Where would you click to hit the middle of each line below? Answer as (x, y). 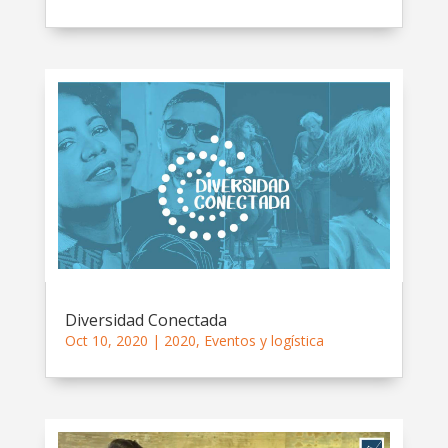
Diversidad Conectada (145, 319)
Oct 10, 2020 (106, 340)
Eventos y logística (263, 340)
